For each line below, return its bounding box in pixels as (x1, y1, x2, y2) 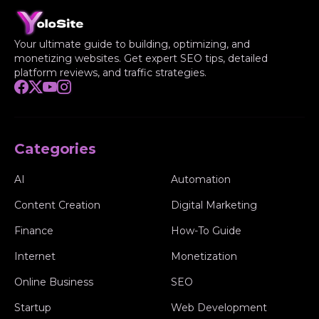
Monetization (171, 249, 237, 263)
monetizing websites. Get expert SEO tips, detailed (14, 51, 268, 65)
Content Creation (14, 198, 100, 211)
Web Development (171, 300, 267, 314)
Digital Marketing (171, 198, 257, 211)
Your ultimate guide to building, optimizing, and (14, 37, 250, 51)
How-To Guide (171, 224, 241, 237)
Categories (14, 140, 96, 157)
